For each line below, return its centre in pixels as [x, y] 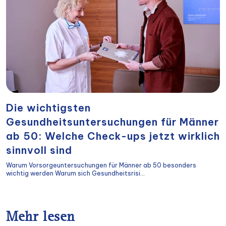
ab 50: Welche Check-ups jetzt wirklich [113, 136]
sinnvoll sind [39, 150]
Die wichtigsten [48, 107]
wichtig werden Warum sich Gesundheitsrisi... [75, 173]
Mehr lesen [41, 218]
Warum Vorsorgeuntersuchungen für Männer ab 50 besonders [101, 165]
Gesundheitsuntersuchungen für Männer [112, 122]
